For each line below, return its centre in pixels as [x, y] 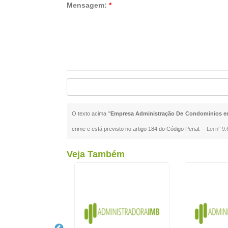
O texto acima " [91, 113]
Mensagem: [88, 5]
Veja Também [95, 154]
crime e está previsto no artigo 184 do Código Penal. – [139, 129]
